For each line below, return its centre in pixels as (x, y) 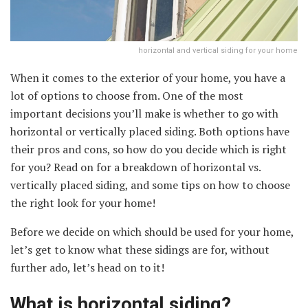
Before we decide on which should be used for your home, (152, 231)
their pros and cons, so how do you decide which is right (148, 149)
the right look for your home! (83, 202)
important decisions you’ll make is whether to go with (144, 113)
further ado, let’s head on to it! (87, 267)
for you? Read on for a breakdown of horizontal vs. (135, 167)
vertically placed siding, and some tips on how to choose (150, 185)
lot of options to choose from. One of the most (127, 95)
